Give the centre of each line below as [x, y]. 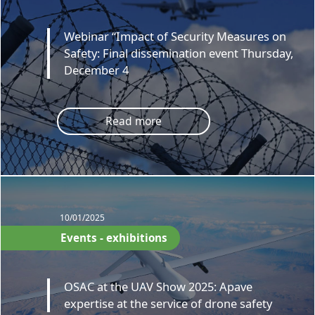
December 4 [97, 70]
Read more [133, 121]
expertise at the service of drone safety [168, 303]
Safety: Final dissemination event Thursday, [179, 53]
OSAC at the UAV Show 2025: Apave [159, 286]
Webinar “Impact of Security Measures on [175, 36]
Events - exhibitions [114, 238]
